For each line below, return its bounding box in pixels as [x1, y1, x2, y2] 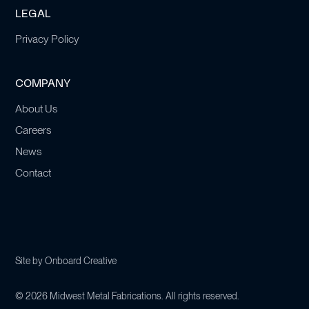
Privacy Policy [15, 32, 80, 46]
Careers [15, 123, 52, 137]
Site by [15, 255, 46, 266]
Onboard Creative [45, 255, 117, 266]
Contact [15, 166, 52, 179]
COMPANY [15, 79, 71, 90]
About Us [15, 102, 58, 116]
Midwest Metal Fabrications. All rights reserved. [48, 290, 240, 302]
